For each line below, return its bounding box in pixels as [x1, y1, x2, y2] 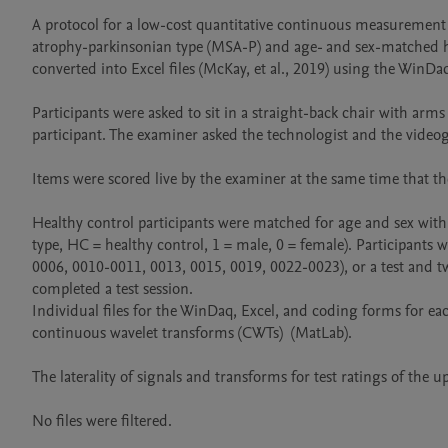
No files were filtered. [32, 410, 172, 432]
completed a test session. [32, 278, 197, 300]
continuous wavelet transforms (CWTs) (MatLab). [32, 322, 352, 344]
